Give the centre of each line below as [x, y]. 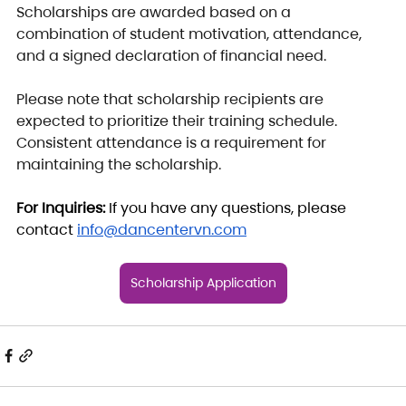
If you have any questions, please [229, 208]
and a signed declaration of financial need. [171, 55]
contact [47, 229]
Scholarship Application [203, 282]
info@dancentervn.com [162, 229]
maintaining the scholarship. [119, 164]
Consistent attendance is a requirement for [173, 142]
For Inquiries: [63, 208]
